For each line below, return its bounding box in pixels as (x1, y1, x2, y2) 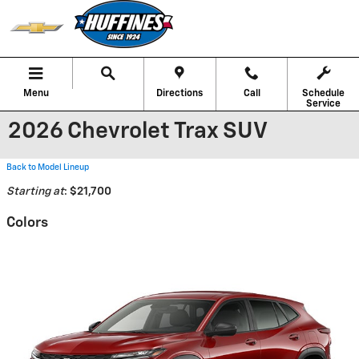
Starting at (6, 186, 64, 197)
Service (306, 99, 341, 109)
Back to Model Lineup (6, 163, 89, 171)
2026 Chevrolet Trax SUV (8, 120, 268, 143)
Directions (156, 89, 204, 99)
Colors (6, 216, 48, 230)
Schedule (302, 89, 345, 99)
